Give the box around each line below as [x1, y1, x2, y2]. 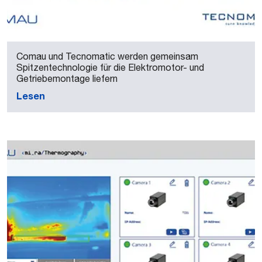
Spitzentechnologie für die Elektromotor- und [16, 62, 204, 73]
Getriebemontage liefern [16, 73, 118, 84]
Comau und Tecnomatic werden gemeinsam [16, 51, 198, 61]
